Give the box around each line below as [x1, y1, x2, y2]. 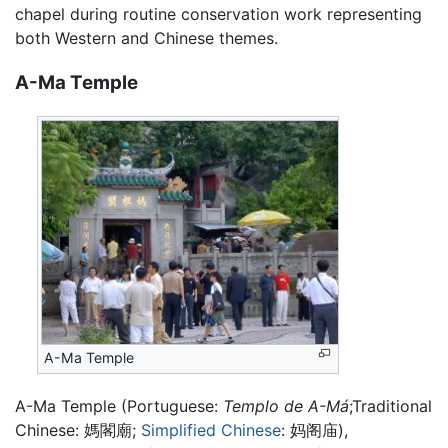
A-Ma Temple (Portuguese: [15, 396, 223, 417]
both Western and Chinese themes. [15, 28, 278, 49]
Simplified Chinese [141, 420, 281, 441]
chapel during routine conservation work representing [15, 4, 422, 25]
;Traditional [349, 396, 432, 417]
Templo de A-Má [223, 396, 349, 417]
